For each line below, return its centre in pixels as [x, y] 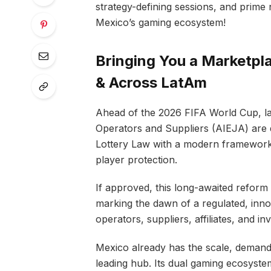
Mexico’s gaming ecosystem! [160, 23]
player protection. [136, 159]
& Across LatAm [151, 82]
